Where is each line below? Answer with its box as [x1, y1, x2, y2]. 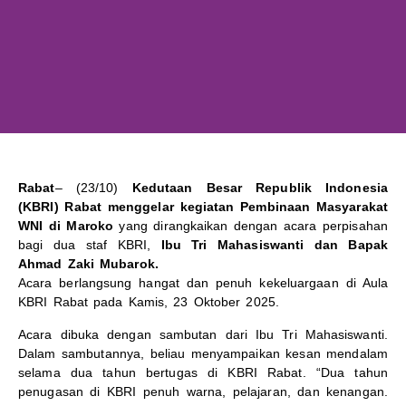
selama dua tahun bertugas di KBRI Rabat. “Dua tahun [18, 364, 388, 380]
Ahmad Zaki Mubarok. [18, 256, 159, 272]
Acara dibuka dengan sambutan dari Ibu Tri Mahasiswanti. [18, 326, 388, 342]
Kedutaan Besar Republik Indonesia [131, 180, 388, 196]
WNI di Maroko [18, 218, 114, 234]
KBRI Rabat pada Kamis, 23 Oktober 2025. [18, 295, 279, 310]
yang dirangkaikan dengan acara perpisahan [113, 218, 388, 234]
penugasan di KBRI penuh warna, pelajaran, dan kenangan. [18, 383, 388, 399]
